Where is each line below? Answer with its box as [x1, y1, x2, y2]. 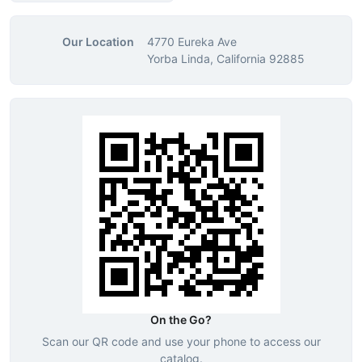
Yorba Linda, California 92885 [147, 52, 305, 65]
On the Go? [150, 313, 212, 326]
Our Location [62, 35, 134, 48]
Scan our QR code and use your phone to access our [41, 335, 321, 348]
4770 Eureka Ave [147, 35, 237, 48]
